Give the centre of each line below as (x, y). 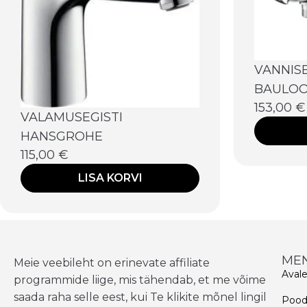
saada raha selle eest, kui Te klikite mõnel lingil (140, 297)
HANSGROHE (62, 137)
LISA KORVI (110, 178)
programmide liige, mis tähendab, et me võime (140, 280)
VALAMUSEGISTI (72, 118)
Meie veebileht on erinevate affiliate (112, 263)
